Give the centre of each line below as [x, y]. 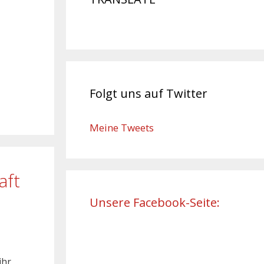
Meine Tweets [122, 127]
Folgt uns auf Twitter [148, 93]
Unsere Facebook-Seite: [155, 202]
